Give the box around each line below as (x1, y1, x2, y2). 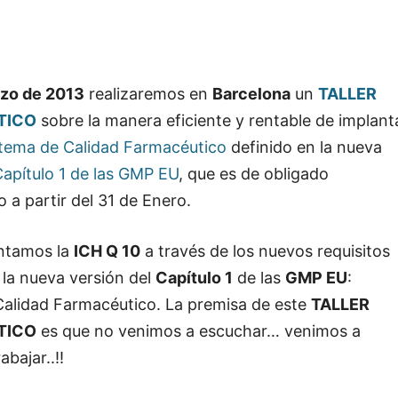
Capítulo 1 (155, 268, 233, 288)
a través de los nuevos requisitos (140, 242, 390, 261)
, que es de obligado (179, 164, 329, 184)
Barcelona (212, 84, 291, 104)
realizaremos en (84, 84, 212, 104)
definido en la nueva (227, 138, 382, 157)
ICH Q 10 (74, 242, 140, 261)
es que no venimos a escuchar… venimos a (36, 322, 361, 341)
